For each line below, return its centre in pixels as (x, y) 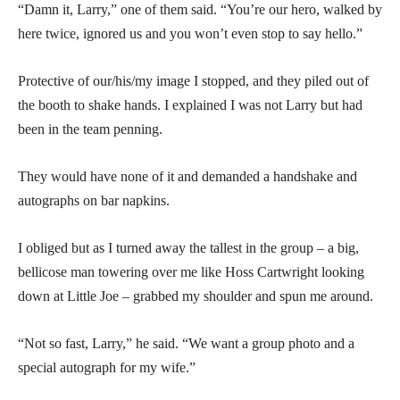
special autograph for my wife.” (107, 367)
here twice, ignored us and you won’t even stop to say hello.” (190, 33)
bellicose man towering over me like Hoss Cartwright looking (191, 271)
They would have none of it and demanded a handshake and (187, 176)
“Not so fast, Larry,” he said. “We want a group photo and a (186, 343)
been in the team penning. (90, 129)
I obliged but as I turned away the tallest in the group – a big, (188, 247)
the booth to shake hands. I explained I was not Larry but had (190, 104)
